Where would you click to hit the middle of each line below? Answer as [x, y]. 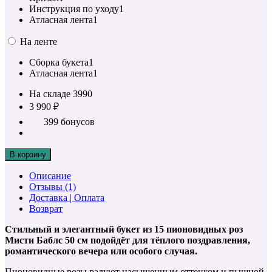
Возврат [46, 208]
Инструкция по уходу [74, 8]
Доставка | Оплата [67, 197]
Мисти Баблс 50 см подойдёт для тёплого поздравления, [127, 240]
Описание [50, 175]
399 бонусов [69, 121]
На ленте [39, 41]
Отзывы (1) [53, 186]
